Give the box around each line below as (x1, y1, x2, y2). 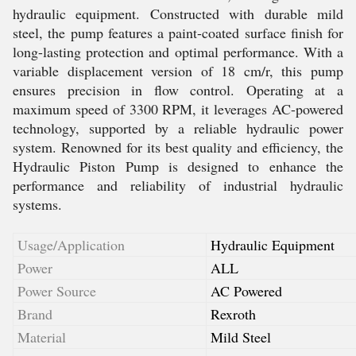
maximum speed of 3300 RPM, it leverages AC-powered (13, 99, 343, 118)
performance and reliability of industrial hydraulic (13, 176, 343, 195)
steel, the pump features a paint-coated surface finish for (13, 23, 343, 42)
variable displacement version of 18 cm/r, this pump (13, 61, 343, 80)
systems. (13, 195, 62, 214)
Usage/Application (17, 235, 125, 254)
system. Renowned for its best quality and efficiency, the (13, 137, 343, 157)
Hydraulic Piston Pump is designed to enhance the (13, 157, 343, 176)
